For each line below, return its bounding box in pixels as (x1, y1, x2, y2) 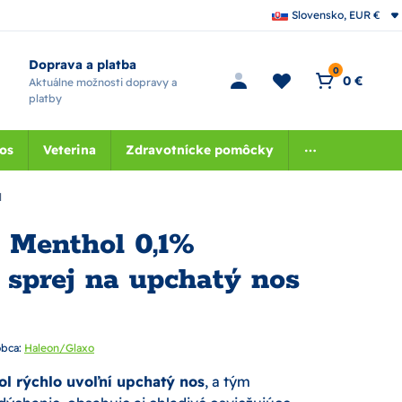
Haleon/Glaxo (24, 341, 94, 354)
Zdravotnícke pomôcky (125, 142, 274, 158)
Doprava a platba (28, 56, 136, 73)
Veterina (42, 142, 96, 158)
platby (28, 91, 62, 105)
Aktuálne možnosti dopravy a (28, 74, 177, 89)
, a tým (205, 372, 250, 390)
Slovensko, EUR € (292, 8, 380, 22)
